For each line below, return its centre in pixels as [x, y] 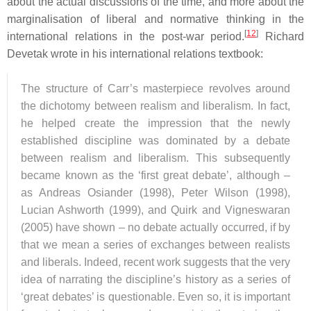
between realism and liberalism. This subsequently [155, 158]
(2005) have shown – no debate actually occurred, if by [155, 227]
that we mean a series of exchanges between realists [155, 244]
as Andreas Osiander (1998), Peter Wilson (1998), [155, 192]
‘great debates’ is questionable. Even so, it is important [155, 296]
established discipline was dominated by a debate [155, 140]
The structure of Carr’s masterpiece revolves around [155, 88]
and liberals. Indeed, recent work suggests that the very [155, 262]
